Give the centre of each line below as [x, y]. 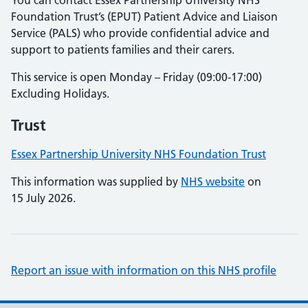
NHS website [213, 181]
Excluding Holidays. [60, 93]
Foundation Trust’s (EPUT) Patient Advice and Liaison [144, 16]
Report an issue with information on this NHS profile [144, 270]
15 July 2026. [43, 198]
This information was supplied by [96, 181]
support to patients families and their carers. [123, 49]
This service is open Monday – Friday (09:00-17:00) [136, 77]
